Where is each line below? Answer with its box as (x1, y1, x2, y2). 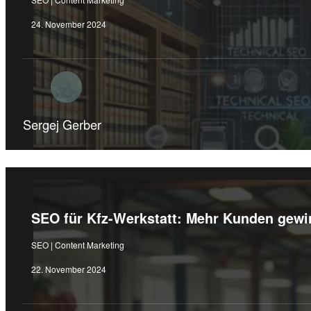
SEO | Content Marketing (31, 239, 124, 251)
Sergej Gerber (22, 115, 101, 133)
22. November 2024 (31, 263, 106, 276)
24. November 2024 (31, 18, 106, 31)
